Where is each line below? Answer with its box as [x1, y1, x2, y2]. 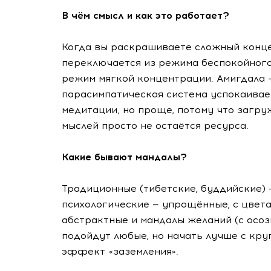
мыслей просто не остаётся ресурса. [62, 120, 249, 131]
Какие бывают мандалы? [62, 151, 187, 163]
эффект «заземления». [62, 246, 178, 257]
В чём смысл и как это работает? [62, 10, 229, 21]
